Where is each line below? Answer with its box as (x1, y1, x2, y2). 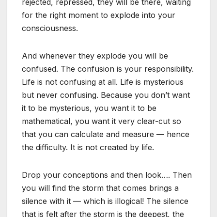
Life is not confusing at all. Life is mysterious (22, 77, 184, 87)
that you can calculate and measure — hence (22, 129, 189, 139)
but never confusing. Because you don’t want (22, 90, 190, 100)
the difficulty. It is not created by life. (22, 142, 154, 152)
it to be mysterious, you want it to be (22, 103, 156, 113)
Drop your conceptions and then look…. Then (22, 170, 192, 180)
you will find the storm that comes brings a (22, 183, 179, 193)
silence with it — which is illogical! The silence (22, 196, 188, 206)
